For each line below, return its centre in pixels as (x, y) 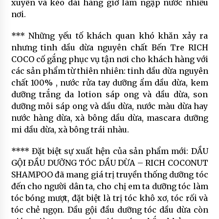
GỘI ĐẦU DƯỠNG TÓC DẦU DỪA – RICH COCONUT (109, 163)
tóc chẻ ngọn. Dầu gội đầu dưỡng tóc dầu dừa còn (109, 210)
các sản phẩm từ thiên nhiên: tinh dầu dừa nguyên (109, 71)
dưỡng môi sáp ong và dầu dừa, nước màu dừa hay (109, 106)
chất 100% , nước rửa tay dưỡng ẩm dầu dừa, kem (109, 83)
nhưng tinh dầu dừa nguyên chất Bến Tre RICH (109, 47)
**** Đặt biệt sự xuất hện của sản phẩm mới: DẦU (109, 151)
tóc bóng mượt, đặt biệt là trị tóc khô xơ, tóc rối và (109, 198)
